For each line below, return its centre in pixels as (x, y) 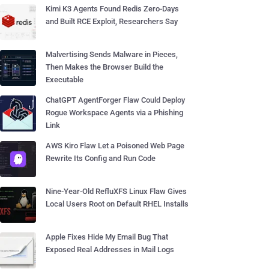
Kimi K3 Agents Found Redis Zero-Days (112, 9)
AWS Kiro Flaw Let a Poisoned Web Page (115, 146)
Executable (65, 80)
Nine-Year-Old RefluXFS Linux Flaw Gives (116, 191)
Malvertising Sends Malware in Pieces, (112, 54)
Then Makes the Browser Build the (104, 67)
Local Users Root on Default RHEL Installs (117, 204)
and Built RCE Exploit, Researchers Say (112, 21)
